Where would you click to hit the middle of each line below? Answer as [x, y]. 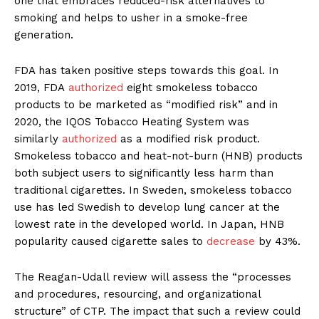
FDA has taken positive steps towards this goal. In [146, 71]
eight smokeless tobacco [190, 88]
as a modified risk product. [188, 139]
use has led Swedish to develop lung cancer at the [147, 208]
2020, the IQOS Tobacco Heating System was [132, 122]
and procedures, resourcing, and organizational [137, 294]
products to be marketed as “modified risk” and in [146, 105]
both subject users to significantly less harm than [144, 173]
